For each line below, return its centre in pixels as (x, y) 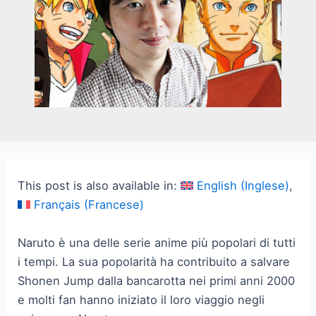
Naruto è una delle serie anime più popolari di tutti (157, 242)
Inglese (265, 186)
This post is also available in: (99, 186)
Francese (114, 205)
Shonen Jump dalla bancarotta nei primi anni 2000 (157, 280)
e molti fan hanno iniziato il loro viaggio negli (141, 299)
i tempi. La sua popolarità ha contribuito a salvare (154, 261)
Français (57, 205)
